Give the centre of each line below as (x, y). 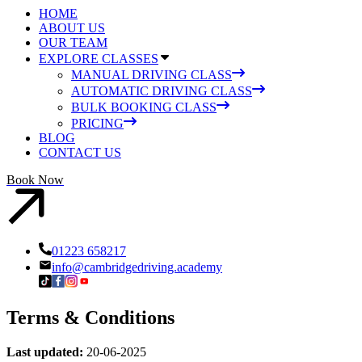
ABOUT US (72, 28)
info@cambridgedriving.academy (137, 267)
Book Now (35, 180)
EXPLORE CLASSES (99, 59)
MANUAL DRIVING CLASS (152, 75)
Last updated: (45, 351)
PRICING (97, 123)
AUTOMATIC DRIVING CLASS (162, 91)
